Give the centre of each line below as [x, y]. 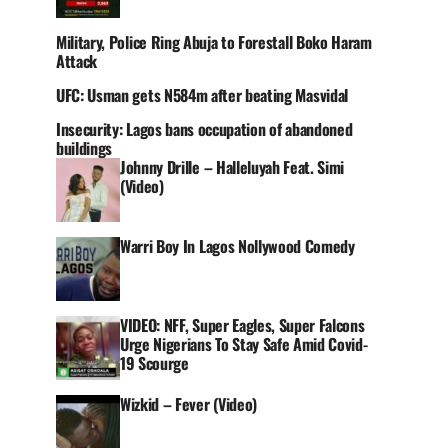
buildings [84, 148]
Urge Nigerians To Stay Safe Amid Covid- [244, 344]
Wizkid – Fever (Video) [188, 404]
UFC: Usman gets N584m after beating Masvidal [202, 95]
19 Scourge [154, 363]
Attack [77, 61]
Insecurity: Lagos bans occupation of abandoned [204, 129]
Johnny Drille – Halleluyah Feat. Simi [232, 167]
